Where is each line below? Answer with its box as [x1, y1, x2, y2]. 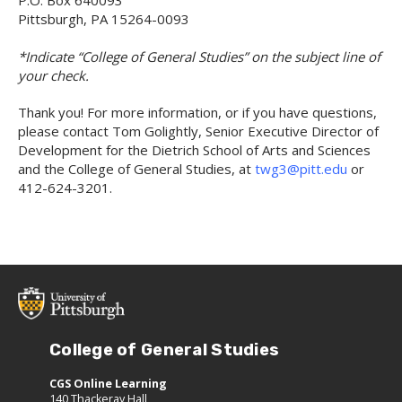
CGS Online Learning [49, 376, 167, 392]
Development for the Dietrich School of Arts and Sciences [18, 140, 371, 159]
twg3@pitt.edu [255, 159, 347, 178]
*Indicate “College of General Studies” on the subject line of [18, 47, 380, 66]
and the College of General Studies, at [18, 159, 255, 178]
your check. [18, 66, 89, 84]
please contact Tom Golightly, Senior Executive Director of [18, 121, 379, 140]
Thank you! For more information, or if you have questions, [18, 102, 377, 121]
